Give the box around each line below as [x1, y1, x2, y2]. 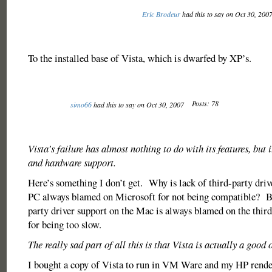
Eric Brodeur [141, 9, 180, 19]
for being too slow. [27, 217, 101, 231]
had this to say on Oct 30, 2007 [91, 100, 186, 109]
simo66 [70, 100, 92, 109]
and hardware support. [27, 155, 116, 169]
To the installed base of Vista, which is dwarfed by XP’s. [27, 51, 251, 65]
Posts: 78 [191, 98, 219, 108]
